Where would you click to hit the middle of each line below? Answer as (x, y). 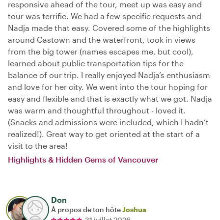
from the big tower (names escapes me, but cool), (101, 51)
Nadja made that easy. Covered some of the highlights (109, 27)
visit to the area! (38, 145)
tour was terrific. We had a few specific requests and (105, 16)
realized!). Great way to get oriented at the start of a (104, 134)
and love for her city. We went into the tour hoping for (108, 86)
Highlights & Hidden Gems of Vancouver (83, 159)
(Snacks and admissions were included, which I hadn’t (108, 122)
